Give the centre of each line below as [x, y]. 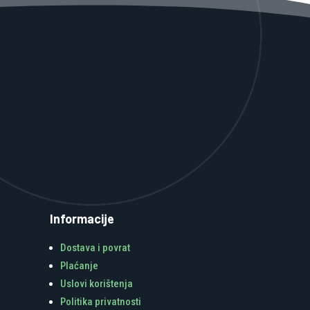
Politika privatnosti [101, 301]
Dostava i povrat [95, 247]
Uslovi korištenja [97, 283]
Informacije [82, 218]
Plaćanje [79, 265]
